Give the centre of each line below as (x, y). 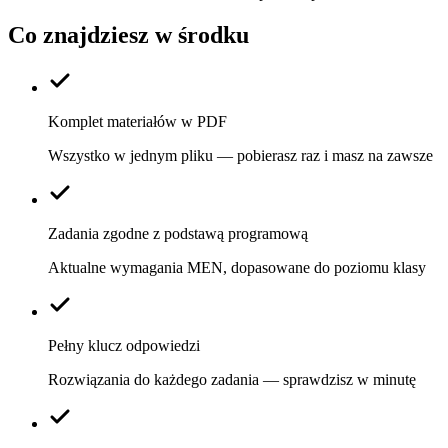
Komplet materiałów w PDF (137, 121)
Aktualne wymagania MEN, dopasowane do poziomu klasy (237, 267)
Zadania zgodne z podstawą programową (178, 233)
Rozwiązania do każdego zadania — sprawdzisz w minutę (232, 379)
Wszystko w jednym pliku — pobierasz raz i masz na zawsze (240, 155)
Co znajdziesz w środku (128, 34)
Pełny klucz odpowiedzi (124, 345)
